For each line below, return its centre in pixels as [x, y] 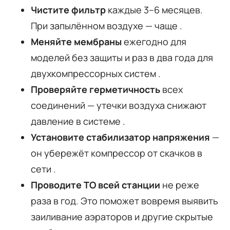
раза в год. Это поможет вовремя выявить [124, 200]
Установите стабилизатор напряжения [120, 137]
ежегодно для [154, 41]
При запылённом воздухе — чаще [105, 25]
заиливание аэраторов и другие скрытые [122, 216]
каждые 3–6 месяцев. [154, 9]
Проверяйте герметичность [95, 89]
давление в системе [77, 121]
